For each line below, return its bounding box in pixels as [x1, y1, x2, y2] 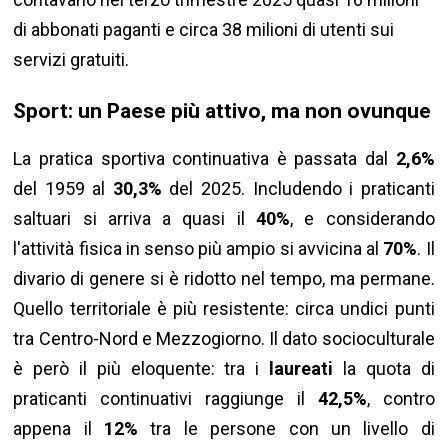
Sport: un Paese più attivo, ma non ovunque [13, 98, 432, 124]
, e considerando [290, 208, 435, 230]
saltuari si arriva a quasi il [13, 208, 257, 230]
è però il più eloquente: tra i [13, 358, 270, 380]
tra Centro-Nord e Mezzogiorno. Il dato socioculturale [13, 328, 435, 350]
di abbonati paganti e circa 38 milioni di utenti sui [13, 19, 395, 41]
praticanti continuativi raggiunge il [13, 388, 318, 410]
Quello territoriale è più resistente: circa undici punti [13, 298, 435, 320]
